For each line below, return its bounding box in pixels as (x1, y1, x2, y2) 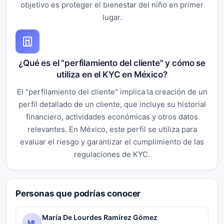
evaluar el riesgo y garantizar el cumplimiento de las (20, 136, 204, 146)
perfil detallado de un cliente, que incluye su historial (18, 99, 206, 109)
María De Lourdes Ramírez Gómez (42, 213, 157, 222)
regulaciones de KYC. (74, 149, 150, 159)
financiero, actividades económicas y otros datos (26, 111, 198, 121)
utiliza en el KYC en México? (56, 69, 167, 79)
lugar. (102, 12, 122, 22)
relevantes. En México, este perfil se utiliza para (27, 124, 197, 134)
